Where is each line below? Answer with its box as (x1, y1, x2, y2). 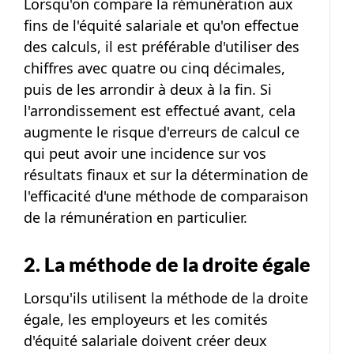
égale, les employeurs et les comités (24, 310, 268, 329)
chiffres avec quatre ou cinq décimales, (24, 58, 285, 77)
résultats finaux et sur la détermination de (24, 165, 308, 184)
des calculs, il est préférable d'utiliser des (24, 37, 299, 56)
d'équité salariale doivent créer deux (24, 331, 267, 350)
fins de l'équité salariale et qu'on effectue (24, 16, 299, 35)
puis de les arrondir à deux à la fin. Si (24, 80, 272, 99)
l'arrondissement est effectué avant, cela (24, 101, 296, 120)
